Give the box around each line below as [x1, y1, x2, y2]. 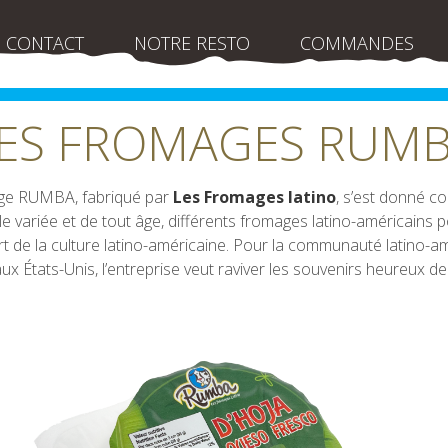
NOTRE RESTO [134, 30, 250, 55]
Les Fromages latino [172, 186, 336, 208]
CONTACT [6, 30, 84, 55]
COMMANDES [300, 30, 414, 55]
